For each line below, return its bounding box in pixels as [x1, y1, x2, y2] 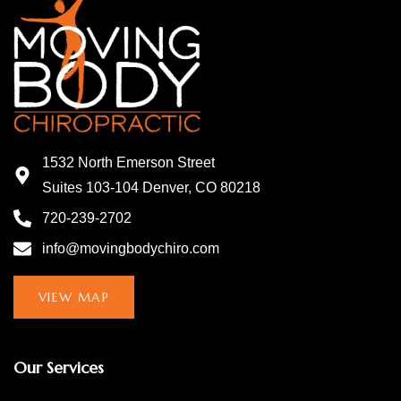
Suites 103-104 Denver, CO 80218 [42, 180, 260, 196]
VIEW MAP [38, 289, 110, 306]
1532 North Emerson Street [42, 155, 215, 171]
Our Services [13, 356, 104, 378]
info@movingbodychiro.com [42, 241, 219, 257]
